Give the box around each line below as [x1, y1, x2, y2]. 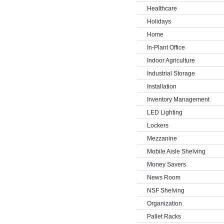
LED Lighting [146, 109, 182, 116]
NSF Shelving [146, 187, 184, 194]
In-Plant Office [146, 44, 185, 51]
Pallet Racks [146, 213, 181, 220]
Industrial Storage [146, 70, 195, 77]
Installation [146, 83, 176, 90]
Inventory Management [146, 96, 209, 103]
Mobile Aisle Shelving [146, 148, 205, 155]
